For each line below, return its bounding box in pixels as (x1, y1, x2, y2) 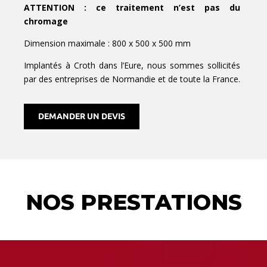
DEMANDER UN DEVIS (38, 111, 125, 122)
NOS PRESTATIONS (25, 189, 242, 216)
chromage (24, 15, 68, 27)
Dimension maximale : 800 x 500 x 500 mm (24, 38, 191, 49)
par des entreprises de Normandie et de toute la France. (24, 73, 240, 85)
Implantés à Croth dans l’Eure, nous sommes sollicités (24, 60, 241, 72)
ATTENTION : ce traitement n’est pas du (24, 2, 241, 14)
